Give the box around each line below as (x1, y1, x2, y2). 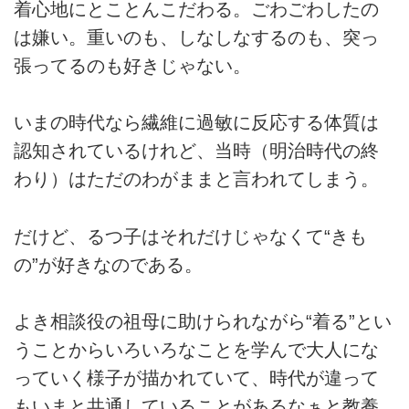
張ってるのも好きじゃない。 (14, 55, 251, 76)
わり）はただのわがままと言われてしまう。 (14, 169, 379, 190)
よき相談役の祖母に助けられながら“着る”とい (14, 311, 392, 332)
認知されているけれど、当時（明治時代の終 (14, 141, 379, 162)
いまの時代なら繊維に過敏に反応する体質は (14, 112, 379, 133)
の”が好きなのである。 (14, 254, 203, 275)
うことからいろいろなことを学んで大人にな (14, 340, 379, 361)
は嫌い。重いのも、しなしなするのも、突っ (14, 26, 379, 47)
